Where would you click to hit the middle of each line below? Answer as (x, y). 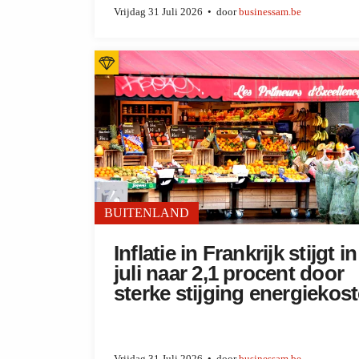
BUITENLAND (147, 213)
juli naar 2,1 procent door (229, 274)
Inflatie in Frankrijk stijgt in (236, 254)
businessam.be (270, 12)
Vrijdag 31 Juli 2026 (158, 12)
